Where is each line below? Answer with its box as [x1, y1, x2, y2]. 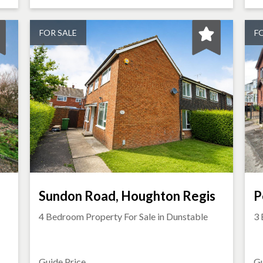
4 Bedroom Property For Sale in [39, 211, 167, 222]
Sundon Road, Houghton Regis [39, 188, 216, 204]
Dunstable [166, 211, 208, 222]
